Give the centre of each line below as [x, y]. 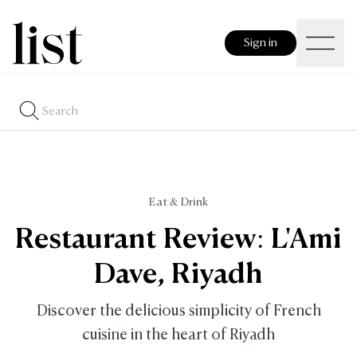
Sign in [261, 43]
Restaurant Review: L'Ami [178, 240]
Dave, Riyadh [178, 275]
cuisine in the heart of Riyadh [178, 335]
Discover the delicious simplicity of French [178, 312]
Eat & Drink [178, 202]
